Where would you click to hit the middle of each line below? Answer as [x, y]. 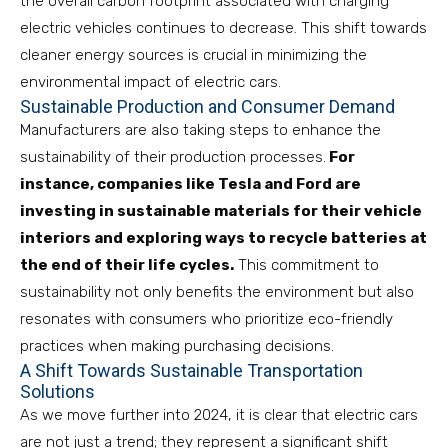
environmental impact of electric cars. [150, 82]
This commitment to [306, 265]
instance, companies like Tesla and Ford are [190, 184]
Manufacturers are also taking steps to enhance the [200, 130]
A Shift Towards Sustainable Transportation [191, 370]
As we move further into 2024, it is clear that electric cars [219, 415]
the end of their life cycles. [127, 265]
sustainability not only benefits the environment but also [217, 292]
